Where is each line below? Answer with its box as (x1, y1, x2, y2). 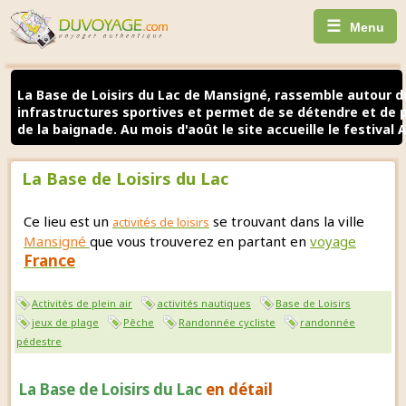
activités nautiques (157, 295, 251, 310)
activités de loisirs (112, 213, 209, 230)
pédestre (16, 333, 62, 348)
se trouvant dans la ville (209, 211, 364, 230)
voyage (310, 231, 356, 250)
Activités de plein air (32, 295, 132, 310)
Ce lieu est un (24, 211, 112, 230)
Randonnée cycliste (179, 314, 275, 329)
